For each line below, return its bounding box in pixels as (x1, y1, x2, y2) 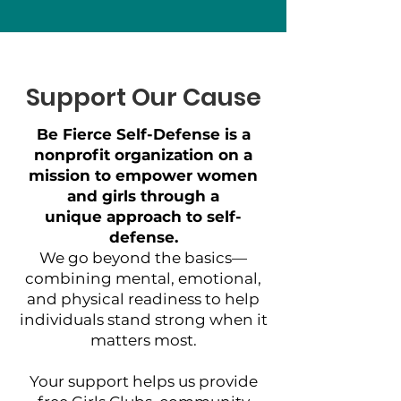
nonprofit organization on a (34, 146, 252, 164)
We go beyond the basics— (39, 249, 247, 267)
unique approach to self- (45, 208, 242, 226)
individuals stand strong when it (19, 311, 268, 328)
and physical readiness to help (27, 290, 260, 308)
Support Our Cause (25, 81, 261, 114)
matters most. (90, 331, 197, 349)
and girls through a (67, 187, 219, 205)
